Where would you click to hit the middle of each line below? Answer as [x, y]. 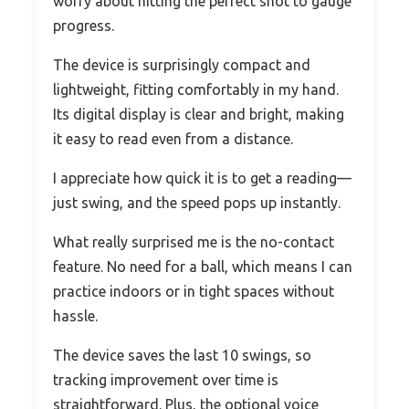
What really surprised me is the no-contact [194, 241]
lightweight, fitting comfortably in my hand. [196, 89]
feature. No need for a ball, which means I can [203, 266]
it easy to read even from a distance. [173, 138]
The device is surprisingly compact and [182, 64]
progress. [84, 25]
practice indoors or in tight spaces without [194, 291]
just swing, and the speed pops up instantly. [197, 202]
